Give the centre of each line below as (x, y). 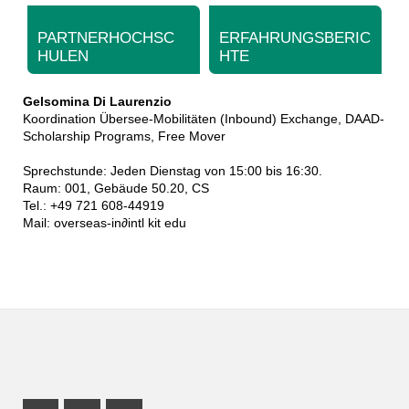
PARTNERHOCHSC (105, 38)
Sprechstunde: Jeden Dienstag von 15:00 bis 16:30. (174, 170)
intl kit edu (157, 222)
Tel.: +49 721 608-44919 (93, 205)
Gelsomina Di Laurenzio (97, 101)
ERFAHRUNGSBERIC (295, 38)
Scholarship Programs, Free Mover (124, 136)
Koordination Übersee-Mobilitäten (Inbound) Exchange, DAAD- (203, 118)
